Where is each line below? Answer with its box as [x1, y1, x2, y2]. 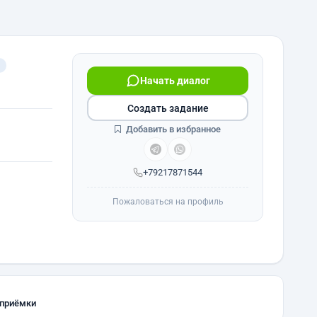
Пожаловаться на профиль [112, 197, 224, 207]
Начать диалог [139, 75, 210, 86]
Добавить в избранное [124, 124, 221, 134]
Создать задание [127, 102, 209, 114]
